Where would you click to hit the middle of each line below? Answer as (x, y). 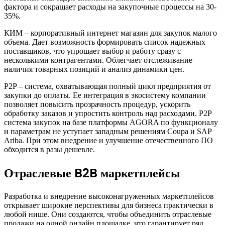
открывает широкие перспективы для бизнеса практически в (109, 205)
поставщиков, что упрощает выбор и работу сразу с (92, 51)
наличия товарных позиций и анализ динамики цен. (94, 69)
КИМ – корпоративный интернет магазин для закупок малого (110, 33)
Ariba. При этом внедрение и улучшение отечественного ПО (108, 141)
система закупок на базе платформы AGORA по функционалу (111, 123)
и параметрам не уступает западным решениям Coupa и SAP (108, 132)
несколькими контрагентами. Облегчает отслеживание (98, 60)
